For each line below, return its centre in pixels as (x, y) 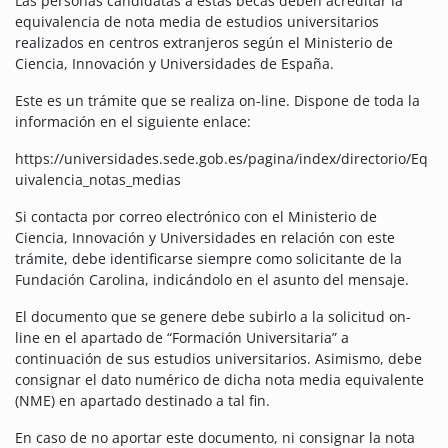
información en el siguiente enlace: (133, 122)
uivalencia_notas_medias (98, 180)
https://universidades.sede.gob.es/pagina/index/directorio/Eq (221, 159)
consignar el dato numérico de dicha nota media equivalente (219, 380)
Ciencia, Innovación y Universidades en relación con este (205, 238)
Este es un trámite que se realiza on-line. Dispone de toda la (217, 101)
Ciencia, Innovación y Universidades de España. (174, 64)
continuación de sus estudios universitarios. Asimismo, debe (218, 359)
